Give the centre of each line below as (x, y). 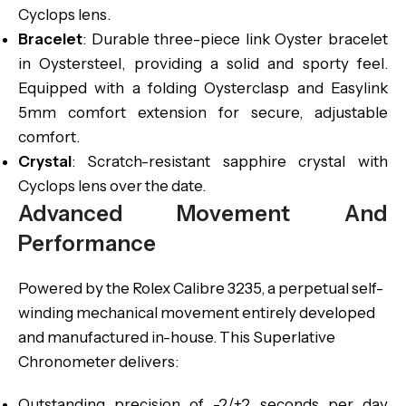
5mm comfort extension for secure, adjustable (203, 112)
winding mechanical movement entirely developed (197, 313)
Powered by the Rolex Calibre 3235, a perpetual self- (201, 288)
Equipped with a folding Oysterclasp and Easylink (203, 88)
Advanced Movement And (203, 213)
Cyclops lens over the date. (112, 186)
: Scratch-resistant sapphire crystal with (230, 161)
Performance (87, 243)
